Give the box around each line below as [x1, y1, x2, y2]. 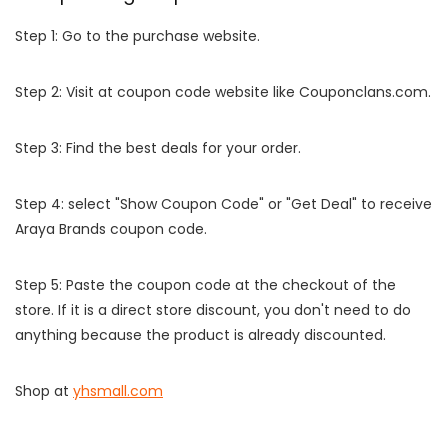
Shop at [15, 381, 73, 401]
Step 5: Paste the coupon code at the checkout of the [15, 275, 396, 295]
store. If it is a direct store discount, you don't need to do [15, 300, 411, 320]
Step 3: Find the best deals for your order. [15, 138, 301, 158]
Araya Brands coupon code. [15, 219, 207, 239]
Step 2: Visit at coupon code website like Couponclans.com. [15, 82, 431, 102]
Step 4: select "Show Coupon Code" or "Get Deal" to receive [15, 194, 432, 214]
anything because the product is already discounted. [15, 325, 386, 345]
